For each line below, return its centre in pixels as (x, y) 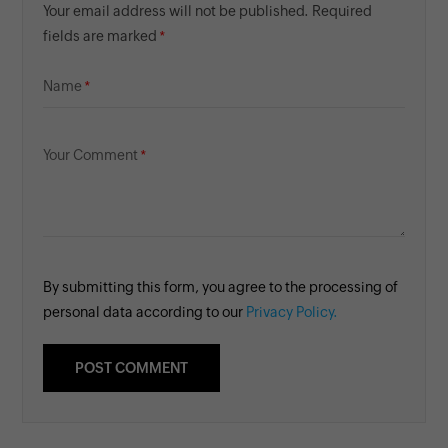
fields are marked (100, 35)
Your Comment (91, 154)
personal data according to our (145, 311)
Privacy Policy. (292, 311)
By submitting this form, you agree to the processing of (221, 286)
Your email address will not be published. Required (208, 10)
